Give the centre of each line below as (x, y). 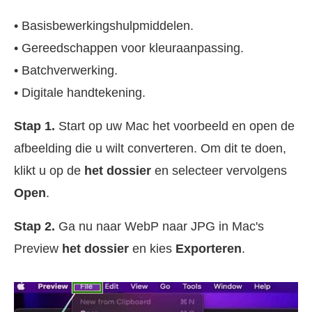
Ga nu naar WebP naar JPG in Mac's (159, 226)
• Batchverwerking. (66, 70)
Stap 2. (34, 226)
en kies (152, 248)
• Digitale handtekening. (80, 92)
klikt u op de (49, 170)
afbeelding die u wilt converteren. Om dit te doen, (150, 148)
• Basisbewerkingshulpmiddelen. (104, 25)
